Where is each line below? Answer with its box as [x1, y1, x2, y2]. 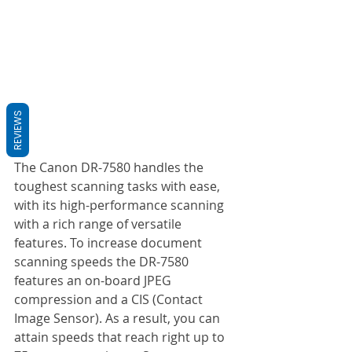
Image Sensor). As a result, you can [14, 309, 223, 327]
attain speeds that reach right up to [14, 328, 228, 346]
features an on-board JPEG [14, 271, 174, 289]
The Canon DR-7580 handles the [14, 158, 207, 176]
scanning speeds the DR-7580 [14, 252, 192, 270]
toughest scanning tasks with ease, [14, 177, 223, 195]
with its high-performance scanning [14, 196, 227, 214]
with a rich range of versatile [14, 214, 185, 233]
